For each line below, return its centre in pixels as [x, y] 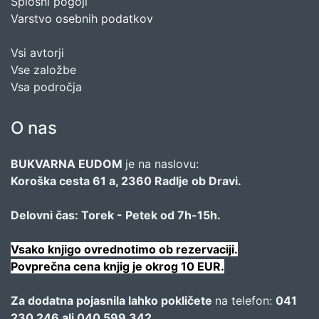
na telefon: [245, 301]
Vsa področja [46, 87]
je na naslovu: [164, 164]
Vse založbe [43, 70]
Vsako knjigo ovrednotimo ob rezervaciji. [124, 250]
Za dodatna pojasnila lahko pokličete [113, 301]
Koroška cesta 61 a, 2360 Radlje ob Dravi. [127, 181]
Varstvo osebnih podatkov [82, 19]
